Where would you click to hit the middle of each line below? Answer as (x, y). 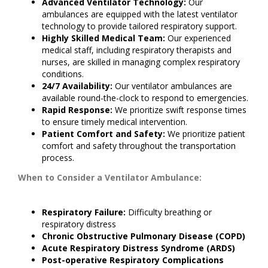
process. (58, 158)
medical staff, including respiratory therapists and (137, 50)
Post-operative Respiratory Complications (133, 260)
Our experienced (198, 38)
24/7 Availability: (77, 86)
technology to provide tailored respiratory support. (139, 26)
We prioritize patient (205, 134)
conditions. (63, 74)
